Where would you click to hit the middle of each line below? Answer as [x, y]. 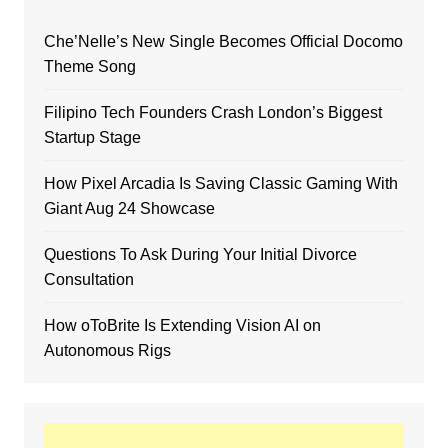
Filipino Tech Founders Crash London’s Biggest [212, 113]
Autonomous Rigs [107, 351]
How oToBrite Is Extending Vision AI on [182, 326]
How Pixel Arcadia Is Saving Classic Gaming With [220, 184]
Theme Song [89, 67]
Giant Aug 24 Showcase [129, 209]
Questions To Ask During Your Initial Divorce [200, 255]
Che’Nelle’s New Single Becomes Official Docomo [223, 42]
